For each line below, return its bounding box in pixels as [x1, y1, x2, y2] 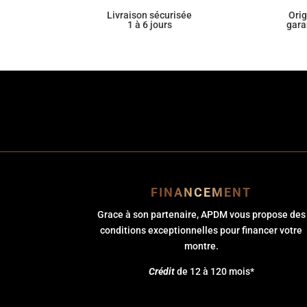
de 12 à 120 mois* [176, 265, 254, 277]
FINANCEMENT [151, 185, 252, 200]
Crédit [148, 265, 177, 277]
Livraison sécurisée [107, 10, 193, 21]
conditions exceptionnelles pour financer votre [100, 224, 303, 236]
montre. [184, 240, 219, 251]
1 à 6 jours [127, 19, 172, 31]
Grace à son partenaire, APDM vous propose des [97, 208, 306, 220]
